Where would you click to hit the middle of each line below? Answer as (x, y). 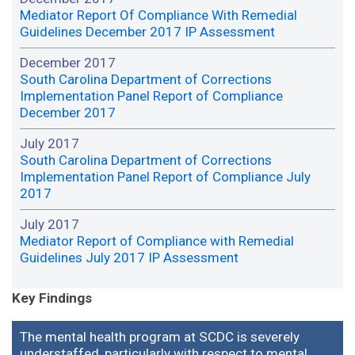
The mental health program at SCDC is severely (160, 336)
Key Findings (52, 298)
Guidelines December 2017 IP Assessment (147, 32)
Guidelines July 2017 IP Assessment (129, 258)
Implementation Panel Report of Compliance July (165, 177)
